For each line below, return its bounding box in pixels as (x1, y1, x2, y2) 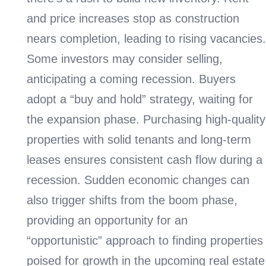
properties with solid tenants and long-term (27, 132, 251, 146)
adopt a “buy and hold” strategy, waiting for (27, 92, 253, 106)
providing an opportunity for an (27, 213, 188, 227)
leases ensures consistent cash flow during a (27, 153, 262, 166)
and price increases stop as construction (27, 11, 239, 25)
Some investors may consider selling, (27, 52, 223, 65)
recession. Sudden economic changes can (27, 173, 249, 186)
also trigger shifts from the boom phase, (27, 193, 237, 207)
